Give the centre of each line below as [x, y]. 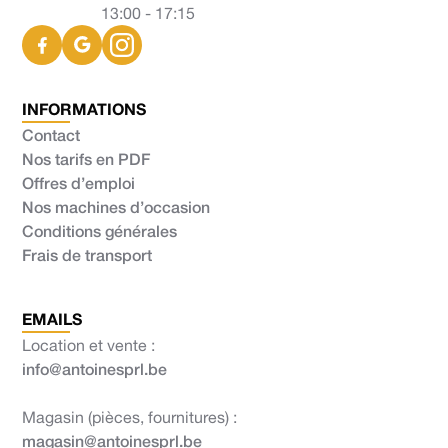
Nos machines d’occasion [116, 206]
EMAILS [52, 318]
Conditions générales [100, 230]
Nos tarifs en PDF [86, 158]
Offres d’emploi [79, 182]
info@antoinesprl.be [95, 368]
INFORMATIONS [84, 109]
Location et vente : [89, 344]
